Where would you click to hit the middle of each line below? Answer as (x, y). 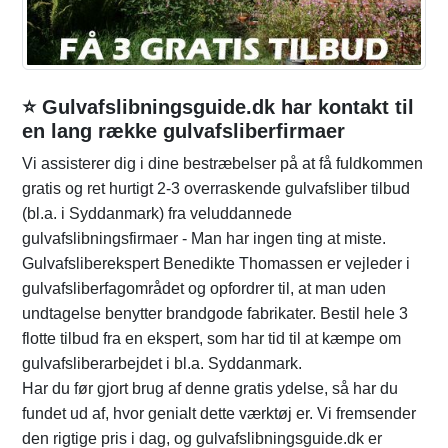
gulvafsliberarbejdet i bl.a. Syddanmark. (162, 364)
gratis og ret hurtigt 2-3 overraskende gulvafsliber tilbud (216, 189)
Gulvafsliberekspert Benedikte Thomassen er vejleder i (216, 264)
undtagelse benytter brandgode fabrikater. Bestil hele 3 (215, 314)
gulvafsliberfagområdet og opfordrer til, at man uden (204, 289)
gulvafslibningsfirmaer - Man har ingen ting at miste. (204, 239)
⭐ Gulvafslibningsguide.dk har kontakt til (218, 107)
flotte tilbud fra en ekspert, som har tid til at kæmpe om (211, 339)
